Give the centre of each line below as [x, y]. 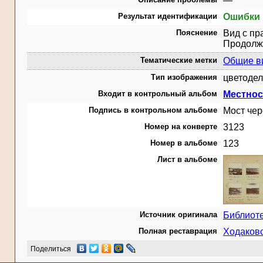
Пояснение [197, 33]
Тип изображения [184, 77]
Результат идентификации [168, 16]
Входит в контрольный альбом [158, 94]
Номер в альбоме [184, 143]
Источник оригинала [178, 215]
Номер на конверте [181, 127]
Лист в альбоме [187, 159]
